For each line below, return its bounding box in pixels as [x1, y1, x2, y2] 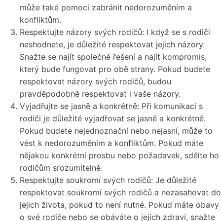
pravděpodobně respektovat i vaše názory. [20, 89, 181, 99]
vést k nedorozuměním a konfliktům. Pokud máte [20, 138, 203, 148]
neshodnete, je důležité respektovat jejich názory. [20, 39, 205, 50]
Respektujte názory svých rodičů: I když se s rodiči [20, 27, 210, 37]
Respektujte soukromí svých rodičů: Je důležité [20, 175, 196, 185]
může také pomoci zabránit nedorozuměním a [20, 2, 192, 13]
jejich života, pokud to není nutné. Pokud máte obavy [20, 200, 219, 210]
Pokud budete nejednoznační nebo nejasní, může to [20, 126, 213, 136]
